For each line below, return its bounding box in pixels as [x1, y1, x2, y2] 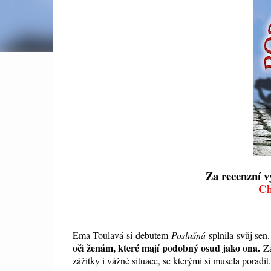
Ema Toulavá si [72, 229, 135, 242]
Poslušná [171, 229, 209, 242]
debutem [135, 229, 168, 242]
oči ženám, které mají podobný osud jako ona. [72, 241, 261, 255]
